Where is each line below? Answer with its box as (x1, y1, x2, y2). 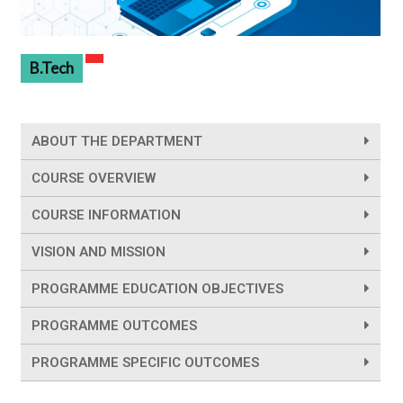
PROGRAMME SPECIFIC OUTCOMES (31, 354, 259, 372)
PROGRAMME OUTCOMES (31, 318, 197, 335)
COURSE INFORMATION (31, 207, 181, 224)
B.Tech (30, 58, 74, 78)
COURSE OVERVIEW (31, 170, 156, 187)
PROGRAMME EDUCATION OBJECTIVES (31, 281, 283, 298)
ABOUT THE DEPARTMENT (31, 133, 202, 150)
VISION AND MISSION (31, 244, 166, 261)
